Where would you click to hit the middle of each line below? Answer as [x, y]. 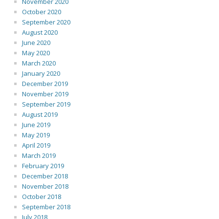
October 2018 [42, 197]
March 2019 [39, 155]
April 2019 [36, 145]
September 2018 [46, 207]
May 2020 [36, 53]
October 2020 [42, 12]
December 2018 [45, 176]
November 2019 [45, 94]
